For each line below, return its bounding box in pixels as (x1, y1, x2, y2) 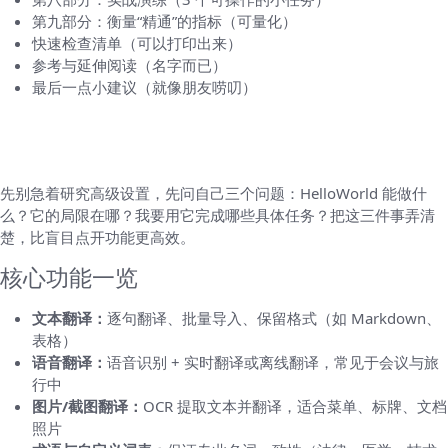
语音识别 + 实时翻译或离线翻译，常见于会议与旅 (107, 351, 439, 372)
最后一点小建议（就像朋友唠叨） (32, 76, 257, 97)
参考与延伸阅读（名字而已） (32, 54, 227, 75)
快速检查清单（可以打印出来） (32, 32, 242, 53)
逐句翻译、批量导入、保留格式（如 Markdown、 (107, 307, 441, 328)
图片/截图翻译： (32, 395, 143, 416)
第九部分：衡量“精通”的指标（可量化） (32, 10, 297, 31)
